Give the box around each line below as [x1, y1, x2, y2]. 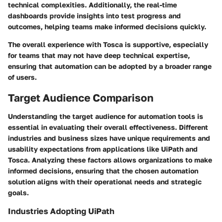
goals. [8, 188, 29, 197]
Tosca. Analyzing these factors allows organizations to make [8, 156, 212, 165]
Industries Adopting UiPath [8, 206, 114, 217]
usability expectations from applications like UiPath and [8, 145, 198, 154]
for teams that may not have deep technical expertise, [8, 51, 190, 59]
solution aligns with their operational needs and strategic [8, 177, 202, 186]
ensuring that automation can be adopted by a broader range [8, 61, 212, 70]
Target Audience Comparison [8, 91, 154, 104]
